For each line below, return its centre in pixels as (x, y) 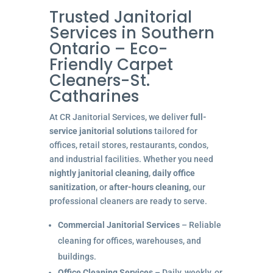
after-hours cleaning (149, 187)
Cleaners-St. (99, 80)
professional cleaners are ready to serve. (128, 201)
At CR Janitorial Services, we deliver (119, 117)
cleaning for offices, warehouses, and (129, 240)
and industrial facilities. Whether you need (131, 159)
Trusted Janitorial (120, 17)
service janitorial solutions (101, 131)
